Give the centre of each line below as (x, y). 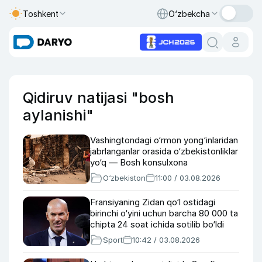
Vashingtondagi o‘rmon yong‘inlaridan (164, 140)
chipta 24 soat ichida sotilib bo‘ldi (157, 224)
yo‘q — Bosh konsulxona (139, 162)
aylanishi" (58, 115)
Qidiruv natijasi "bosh (99, 98)
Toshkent (41, 13)
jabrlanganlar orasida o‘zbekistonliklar (164, 151)
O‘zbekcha (189, 13)
